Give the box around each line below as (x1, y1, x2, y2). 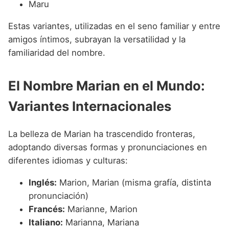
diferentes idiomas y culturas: (8, 155, 128, 166)
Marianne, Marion (65, 203, 138, 214)
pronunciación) (29, 190, 88, 201)
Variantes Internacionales (8, 98, 171, 114)
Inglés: (29, 177, 57, 188)
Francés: (29, 203, 65, 214)
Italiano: (29, 217, 63, 227)
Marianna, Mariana (63, 217, 139, 227)
